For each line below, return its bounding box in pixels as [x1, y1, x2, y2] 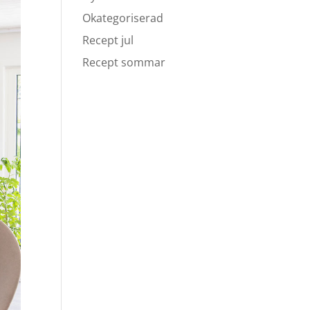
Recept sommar [82, 55, 166, 70]
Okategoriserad [82, 10, 164, 26]
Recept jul [82, 33, 134, 48]
